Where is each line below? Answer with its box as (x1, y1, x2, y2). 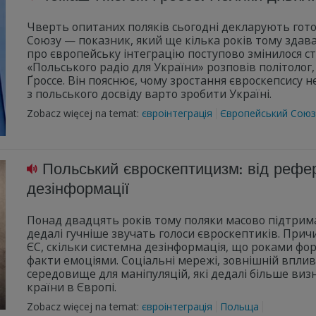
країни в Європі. (27, 279, 116, 295)
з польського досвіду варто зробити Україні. (27, 86, 272, 102)
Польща (220, 300, 259, 313)
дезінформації (27, 180, 129, 200)
